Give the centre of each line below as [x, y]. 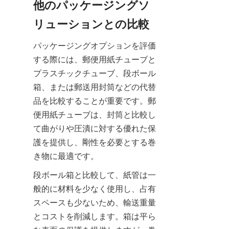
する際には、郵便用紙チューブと [95, 59]
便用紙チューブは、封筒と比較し [95, 114]
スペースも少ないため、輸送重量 [95, 202]
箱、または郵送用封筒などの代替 [95, 87]
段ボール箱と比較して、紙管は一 [95, 175]
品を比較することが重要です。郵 [95, 100]
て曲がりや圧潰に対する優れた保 [95, 128]
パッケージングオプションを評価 [95, 45]
